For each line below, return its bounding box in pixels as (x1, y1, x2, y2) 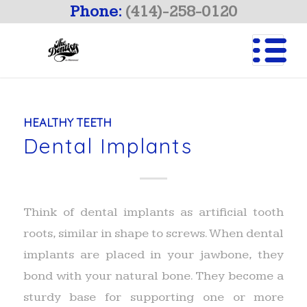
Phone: (69, 2, 125, 21)
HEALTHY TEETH (23, 115, 112, 130)
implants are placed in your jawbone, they (23, 247, 284, 262)
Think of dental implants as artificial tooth (23, 204, 284, 219)
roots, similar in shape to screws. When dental (23, 225, 284, 241)
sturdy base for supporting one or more (23, 289, 284, 304)
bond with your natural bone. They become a (23, 268, 284, 283)
